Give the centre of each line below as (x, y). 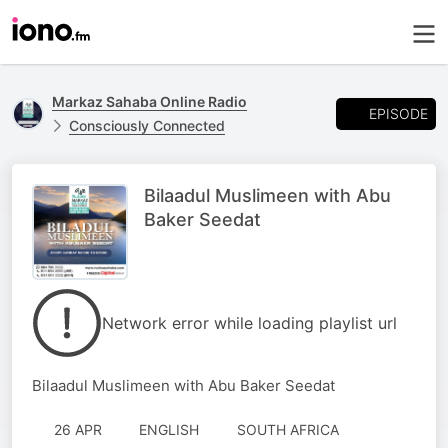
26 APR (77, 429)
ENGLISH (169, 429)
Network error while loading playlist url (249, 323)
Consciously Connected (147, 125)
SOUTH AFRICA (287, 429)
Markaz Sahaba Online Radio (149, 101)
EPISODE (398, 113)
